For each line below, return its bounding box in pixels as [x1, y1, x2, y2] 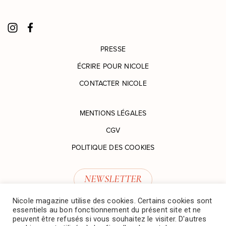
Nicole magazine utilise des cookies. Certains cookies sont [13, 196, 212, 205]
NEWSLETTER [84, 174, 142, 185]
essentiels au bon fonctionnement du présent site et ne [13, 205, 201, 214]
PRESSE [100, 44, 126, 53]
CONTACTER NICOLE [79, 79, 147, 88]
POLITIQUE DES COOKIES [71, 143, 155, 152]
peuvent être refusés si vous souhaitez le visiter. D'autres [13, 214, 207, 223]
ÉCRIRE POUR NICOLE [77, 62, 149, 71]
